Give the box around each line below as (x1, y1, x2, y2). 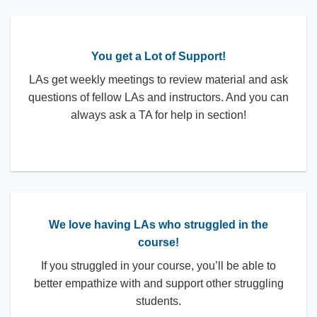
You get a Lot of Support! (91, 50, 226, 63)
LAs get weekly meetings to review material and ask (29, 74, 288, 86)
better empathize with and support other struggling (33, 277, 284, 289)
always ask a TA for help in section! (71, 109, 246, 122)
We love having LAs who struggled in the (49, 218, 268, 231)
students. (136, 294, 181, 307)
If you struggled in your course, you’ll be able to (41, 259, 276, 272)
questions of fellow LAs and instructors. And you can (28, 91, 289, 104)
